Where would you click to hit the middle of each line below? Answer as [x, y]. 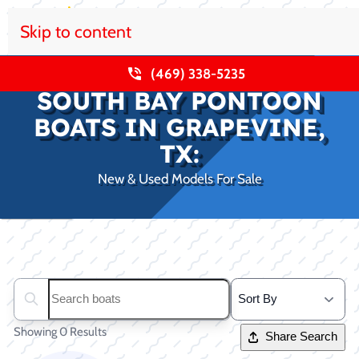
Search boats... [55, 307]
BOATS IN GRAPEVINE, [179, 127]
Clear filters [42, 208]
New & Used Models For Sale [179, 179]
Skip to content [76, 31]
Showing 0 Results [60, 332]
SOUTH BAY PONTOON [179, 101]
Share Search [301, 337]
